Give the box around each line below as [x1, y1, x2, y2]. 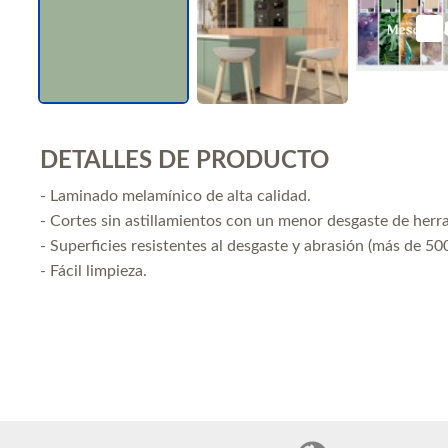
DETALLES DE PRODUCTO [40, 149, 329, 173]
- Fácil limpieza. [40, 263, 147, 279]
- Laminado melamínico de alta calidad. [40, 188, 311, 204]
